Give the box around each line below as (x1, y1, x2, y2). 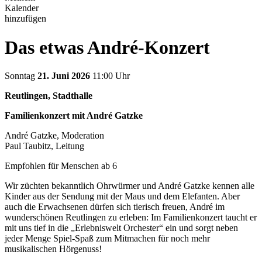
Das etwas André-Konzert (5, 36, 210, 58)
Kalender (5, 3, 39, 13)
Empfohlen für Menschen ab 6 (5, 161, 117, 171)
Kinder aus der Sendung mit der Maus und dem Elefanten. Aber (5, 191, 240, 202)
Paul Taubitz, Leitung (5, 141, 84, 151)
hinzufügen (5, 13, 46, 24)
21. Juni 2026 (37, 71, 90, 81)
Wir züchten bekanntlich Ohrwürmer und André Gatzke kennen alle (5, 181, 254, 191)
